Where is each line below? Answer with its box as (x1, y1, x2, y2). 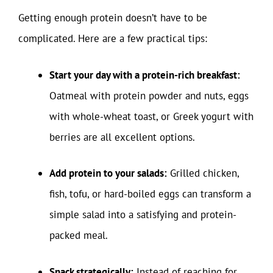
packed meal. (49, 229, 108, 242)
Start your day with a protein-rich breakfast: (49, 68, 240, 82)
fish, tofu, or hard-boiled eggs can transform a (49, 187, 251, 200)
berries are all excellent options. (49, 130, 195, 144)
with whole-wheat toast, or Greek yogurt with (49, 109, 253, 123)
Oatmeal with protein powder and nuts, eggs (49, 88, 249, 102)
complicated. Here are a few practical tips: (18, 32, 207, 45)
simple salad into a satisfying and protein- (49, 208, 236, 221)
